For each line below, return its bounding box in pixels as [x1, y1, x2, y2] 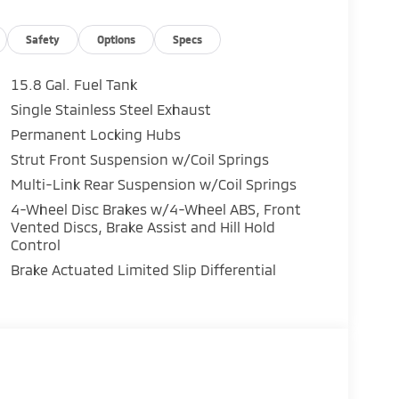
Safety [26, 32, 61, 45]
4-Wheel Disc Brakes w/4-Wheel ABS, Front [10, 199, 303, 217]
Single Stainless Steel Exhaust [10, 100, 211, 118]
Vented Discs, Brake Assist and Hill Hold [10, 217, 275, 235]
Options [97, 32, 136, 45]
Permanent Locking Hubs [10, 125, 181, 142]
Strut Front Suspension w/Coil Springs [10, 150, 269, 167]
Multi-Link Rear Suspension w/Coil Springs [10, 175, 297, 192]
